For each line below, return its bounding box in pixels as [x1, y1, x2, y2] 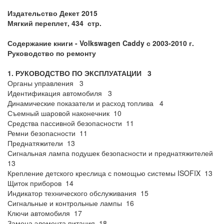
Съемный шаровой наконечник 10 [7, 108, 121, 118]
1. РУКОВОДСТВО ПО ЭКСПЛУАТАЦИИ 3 [7, 68, 151, 78]
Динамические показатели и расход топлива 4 [7, 98, 163, 108]
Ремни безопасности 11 [7, 128, 87, 138]
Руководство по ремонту [7, 48, 96, 58]
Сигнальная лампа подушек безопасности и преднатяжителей [7, 148, 215, 158]
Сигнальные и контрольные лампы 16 [7, 198, 134, 208]
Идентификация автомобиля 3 [7, 88, 112, 98]
